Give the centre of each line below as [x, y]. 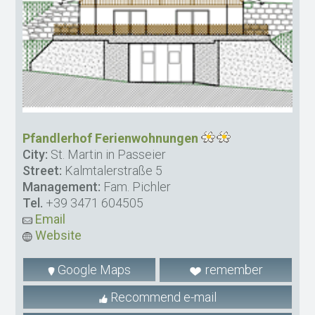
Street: [43, 171]
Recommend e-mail [162, 297]
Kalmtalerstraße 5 [112, 171]
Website [57, 236]
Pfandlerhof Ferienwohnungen [111, 139]
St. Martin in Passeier [107, 155]
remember [232, 270]
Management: [62, 187]
